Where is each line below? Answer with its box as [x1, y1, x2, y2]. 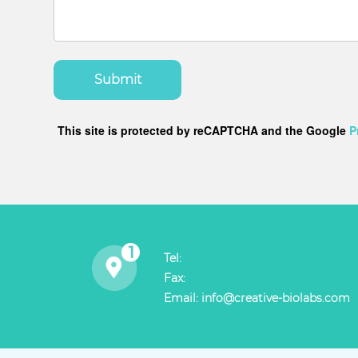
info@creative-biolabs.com [201, 291, 351, 306]
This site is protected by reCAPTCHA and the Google [58, 122, 350, 139]
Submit [93, 72, 141, 88]
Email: [164, 291, 202, 306]
